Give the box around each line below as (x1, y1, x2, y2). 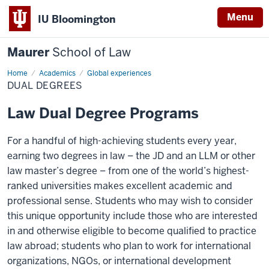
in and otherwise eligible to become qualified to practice (7, 225, 256, 237)
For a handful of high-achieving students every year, (7, 134, 237, 147)
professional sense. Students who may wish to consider (7, 195, 253, 207)
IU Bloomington (38, 12, 116, 26)
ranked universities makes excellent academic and (7, 180, 232, 192)
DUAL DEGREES (7, 79, 83, 92)
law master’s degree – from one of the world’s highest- (7, 165, 249, 177)
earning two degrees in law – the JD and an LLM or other (7, 150, 255, 162)
